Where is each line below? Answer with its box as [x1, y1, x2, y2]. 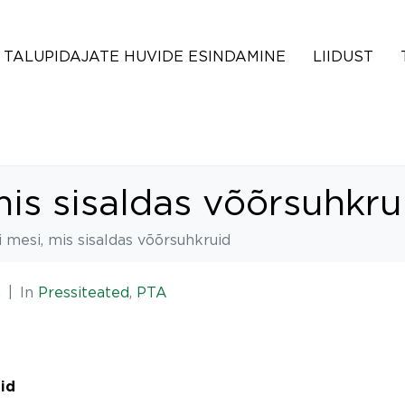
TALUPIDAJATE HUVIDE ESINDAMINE [4, 48, 286, 64]
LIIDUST [313, 48, 373, 64]
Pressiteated [38, 284, 129, 300]
